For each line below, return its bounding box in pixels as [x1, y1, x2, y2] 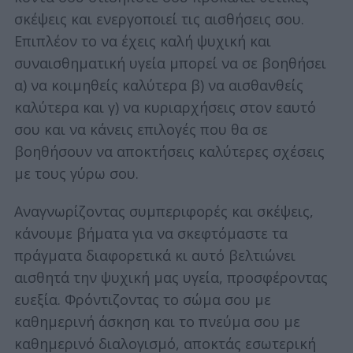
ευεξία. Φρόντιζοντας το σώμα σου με [13, 290, 271, 310]
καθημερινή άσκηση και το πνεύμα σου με [13, 312, 300, 332]
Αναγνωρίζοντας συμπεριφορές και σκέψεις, [13, 202, 314, 221]
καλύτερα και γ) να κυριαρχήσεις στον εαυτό [13, 98, 316, 117]
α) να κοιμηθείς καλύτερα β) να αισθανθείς [13, 76, 303, 95]
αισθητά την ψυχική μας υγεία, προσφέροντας [13, 268, 328, 288]
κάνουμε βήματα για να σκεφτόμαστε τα [13, 224, 288, 243]
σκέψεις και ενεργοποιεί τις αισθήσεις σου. [13, 9, 304, 29]
